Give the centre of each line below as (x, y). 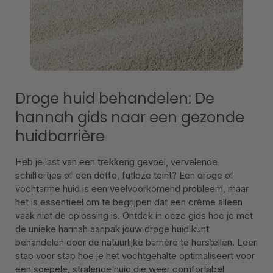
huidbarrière (60, 136)
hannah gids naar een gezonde (130, 117)
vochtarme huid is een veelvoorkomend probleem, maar (132, 189)
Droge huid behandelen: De (115, 98)
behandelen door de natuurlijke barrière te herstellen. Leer (136, 242)
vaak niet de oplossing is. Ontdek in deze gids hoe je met (134, 215)
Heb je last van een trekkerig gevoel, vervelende (116, 162)
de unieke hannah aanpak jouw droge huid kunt (112, 229)
